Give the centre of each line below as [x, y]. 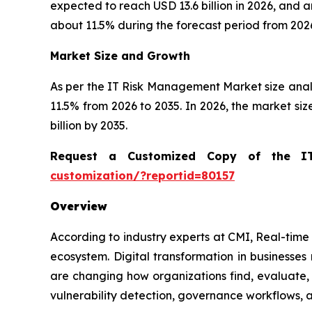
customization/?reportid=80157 [142, 175]
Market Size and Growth [120, 56]
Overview [79, 206]
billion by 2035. [89, 125]
